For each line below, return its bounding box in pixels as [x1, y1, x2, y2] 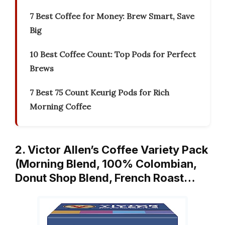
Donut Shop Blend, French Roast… [15, 171, 195, 185]
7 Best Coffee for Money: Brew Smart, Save [30, 11, 194, 22]
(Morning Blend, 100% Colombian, [15, 157, 196, 171]
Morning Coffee [30, 101, 91, 112]
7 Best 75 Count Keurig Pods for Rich [30, 87, 169, 98]
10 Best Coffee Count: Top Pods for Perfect [30, 49, 196, 60]
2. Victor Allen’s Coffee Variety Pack [15, 143, 208, 157]
